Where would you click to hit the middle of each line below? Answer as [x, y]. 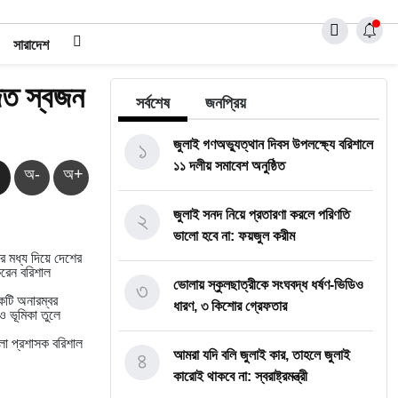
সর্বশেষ [153, 103]
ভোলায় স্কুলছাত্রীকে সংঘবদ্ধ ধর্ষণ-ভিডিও [268, 285]
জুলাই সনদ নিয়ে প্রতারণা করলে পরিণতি [262, 215]
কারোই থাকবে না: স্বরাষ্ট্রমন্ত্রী [240, 376]
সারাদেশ [31, 45]
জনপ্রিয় [226, 103]
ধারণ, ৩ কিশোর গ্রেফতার [230, 306]
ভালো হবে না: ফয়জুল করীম [234, 236]
